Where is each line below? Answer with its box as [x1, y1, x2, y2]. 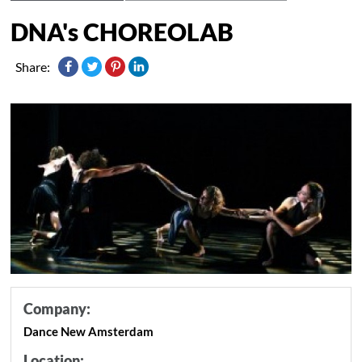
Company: [23, 299, 91, 318]
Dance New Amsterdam [23, 323, 154, 339]
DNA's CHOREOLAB [11, 16, 234, 46]
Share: [15, 58, 51, 74]
